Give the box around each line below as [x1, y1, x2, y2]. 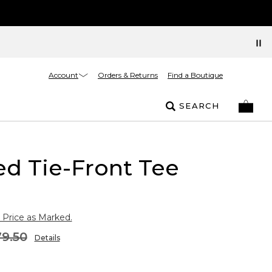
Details [34, 233, 60, 242]
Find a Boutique [168, 70, 223, 80]
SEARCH [179, 101, 219, 110]
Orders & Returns [98, 70, 158, 80]
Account [49, 70, 78, 80]
